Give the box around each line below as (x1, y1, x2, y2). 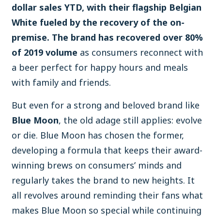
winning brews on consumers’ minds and (12, 159, 182, 171)
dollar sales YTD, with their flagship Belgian (12, 1, 201, 13)
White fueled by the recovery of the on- (12, 16, 185, 28)
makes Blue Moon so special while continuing (12, 204, 201, 216)
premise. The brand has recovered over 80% (12, 31, 203, 43)
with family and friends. (12, 77, 111, 88)
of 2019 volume (12, 46, 77, 58)
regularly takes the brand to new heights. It (12, 174, 195, 186)
